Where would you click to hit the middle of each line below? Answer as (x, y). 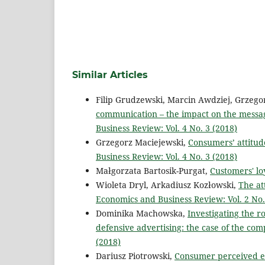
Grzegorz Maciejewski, (142, 143)
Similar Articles (110, 75)
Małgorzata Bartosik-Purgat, (153, 171)
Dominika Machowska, (142, 214)
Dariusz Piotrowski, (135, 256)
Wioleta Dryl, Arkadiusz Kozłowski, (167, 185)
